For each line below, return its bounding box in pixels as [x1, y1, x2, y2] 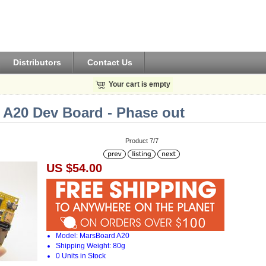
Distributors [13, 57, 62, 67]
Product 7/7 [125, 137, 159, 145]
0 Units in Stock [56, 251, 106, 260]
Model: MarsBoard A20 [56, 231, 130, 240]
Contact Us [87, 57, 133, 67]
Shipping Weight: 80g [56, 241, 126, 250]
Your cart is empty [108, 80, 170, 88]
